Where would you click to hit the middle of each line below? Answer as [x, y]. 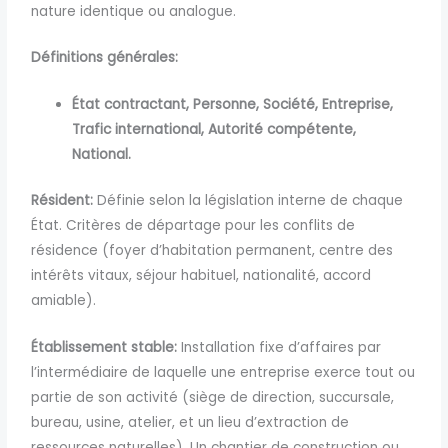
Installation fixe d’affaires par [279, 347]
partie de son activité [105, 397]
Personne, [226, 105]
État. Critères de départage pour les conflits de [193, 225]
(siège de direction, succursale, [286, 397]
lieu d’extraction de [284, 422]
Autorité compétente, [282, 130]
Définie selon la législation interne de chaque [248, 200]
